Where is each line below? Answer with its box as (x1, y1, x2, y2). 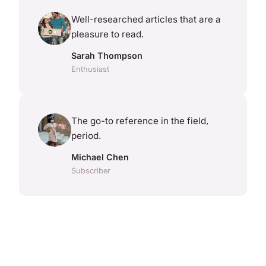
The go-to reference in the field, (71, 115, 208, 127)
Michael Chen (71, 152, 129, 163)
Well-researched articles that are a (71, 14, 221, 26)
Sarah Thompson (71, 50, 142, 61)
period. (71, 130, 101, 142)
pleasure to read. (71, 28, 144, 40)
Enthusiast (71, 65, 109, 74)
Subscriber (71, 166, 110, 176)
